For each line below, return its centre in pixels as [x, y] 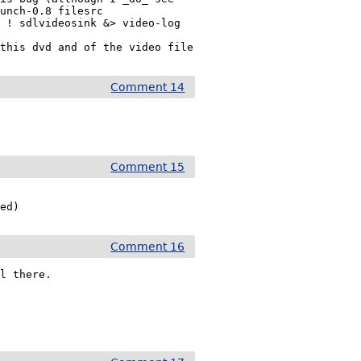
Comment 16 [148, 247]
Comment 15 [148, 167]
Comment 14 [148, 87]
